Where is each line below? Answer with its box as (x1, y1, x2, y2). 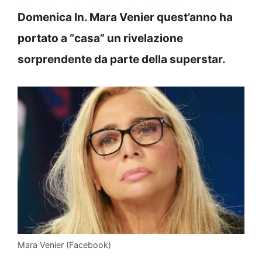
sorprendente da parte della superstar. (18, 52, 226, 66)
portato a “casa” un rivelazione (18, 31, 183, 45)
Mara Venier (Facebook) (18, 239, 111, 250)
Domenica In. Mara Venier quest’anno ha (18, 10, 233, 24)
